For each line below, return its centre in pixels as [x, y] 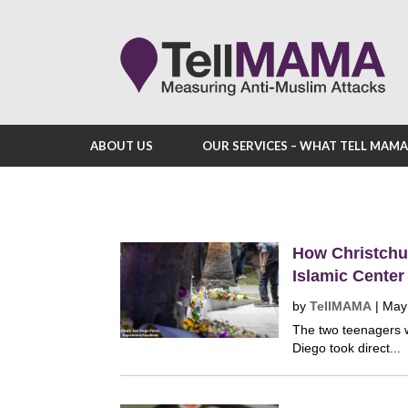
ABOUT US [122, 146]
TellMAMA [341, 306]
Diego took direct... [347, 348]
